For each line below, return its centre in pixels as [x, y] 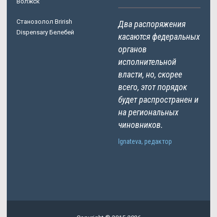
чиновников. [141, 124]
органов [132, 49]
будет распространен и [158, 99]
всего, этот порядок [153, 87]
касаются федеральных [159, 36]
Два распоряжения [152, 24]
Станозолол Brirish [44, 21]
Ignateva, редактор [145, 141]
